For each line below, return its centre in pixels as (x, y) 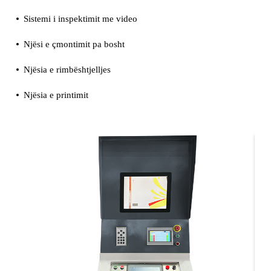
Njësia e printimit (56, 95)
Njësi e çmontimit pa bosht (74, 44)
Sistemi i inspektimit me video (80, 18)
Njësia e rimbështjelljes (67, 69)
